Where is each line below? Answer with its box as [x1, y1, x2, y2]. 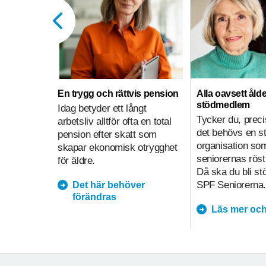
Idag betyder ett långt [58, 102, 147, 114]
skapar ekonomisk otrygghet [58, 141, 178, 153]
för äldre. [58, 154, 95, 166]
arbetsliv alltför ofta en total [58, 115, 172, 127]
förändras [72, 191, 116, 202]
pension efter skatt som [58, 128, 157, 140]
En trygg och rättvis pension [58, 88, 179, 99]
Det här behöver [72, 179, 145, 190]
